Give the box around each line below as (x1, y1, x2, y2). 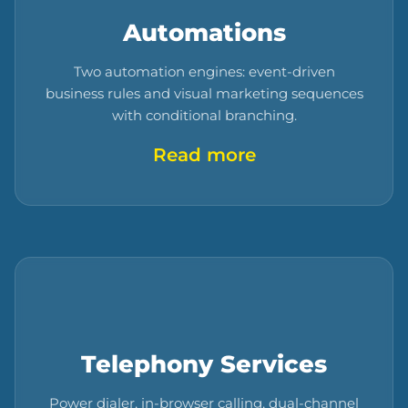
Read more (152, 144, 256, 167)
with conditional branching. (111, 107, 297, 125)
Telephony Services (81, 350, 327, 379)
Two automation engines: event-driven (73, 63, 335, 81)
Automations (122, 18, 286, 47)
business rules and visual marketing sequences (45, 85, 363, 103)
